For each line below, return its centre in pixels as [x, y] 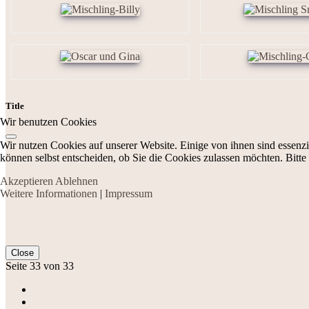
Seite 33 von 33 [40, 266]
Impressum [129, 193]
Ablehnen [77, 181]
